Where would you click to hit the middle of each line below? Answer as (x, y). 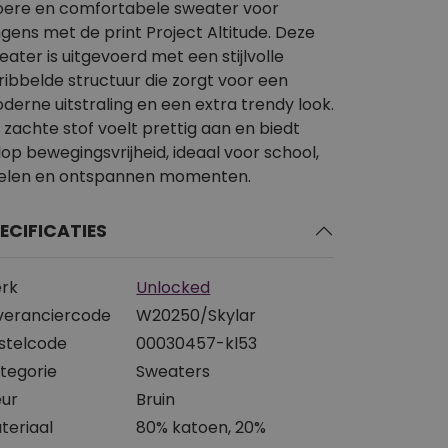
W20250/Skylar (196, 315)
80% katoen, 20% (201, 427)
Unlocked (173, 287)
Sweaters (173, 371)
